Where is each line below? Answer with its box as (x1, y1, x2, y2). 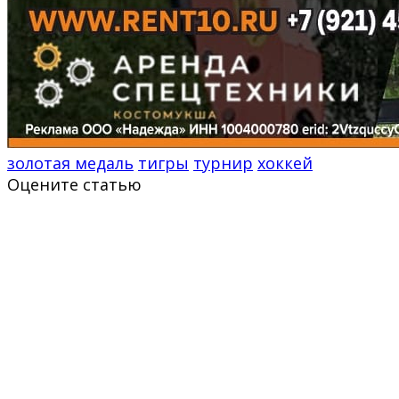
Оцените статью (7, 173, 142, 195)
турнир (193, 151, 253, 174)
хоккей (257, 151, 313, 174)
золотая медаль (7, 151, 134, 174)
